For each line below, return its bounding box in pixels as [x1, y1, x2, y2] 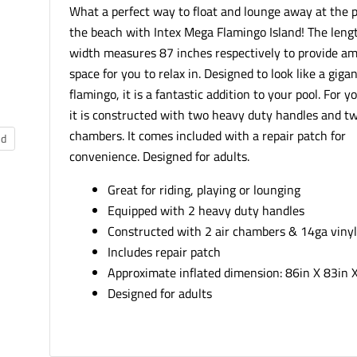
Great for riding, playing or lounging [108, 179, 301, 199]
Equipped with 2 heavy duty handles [108, 200, 305, 220]
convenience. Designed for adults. [69, 146, 250, 166]
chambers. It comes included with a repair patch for [69, 125, 347, 145]
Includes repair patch [108, 241, 222, 261]
